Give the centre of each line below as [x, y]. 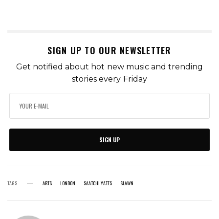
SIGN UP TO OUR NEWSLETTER [109, 51]
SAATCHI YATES [98, 183]
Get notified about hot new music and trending [109, 67]
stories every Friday [109, 79]
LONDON [68, 183]
